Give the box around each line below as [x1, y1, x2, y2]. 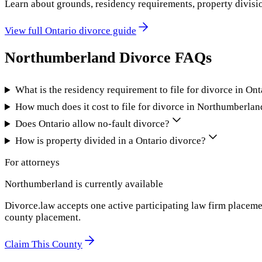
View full [5, 25, 45, 37]
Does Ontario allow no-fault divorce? [15, 118, 170, 130]
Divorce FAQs [115, 49, 212, 67]
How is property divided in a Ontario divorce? [15, 135, 206, 147]
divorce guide [77, 25, 136, 37]
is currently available [73, 178, 163, 190]
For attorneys [5, 157, 60, 168]
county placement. [5, 212, 81, 223]
